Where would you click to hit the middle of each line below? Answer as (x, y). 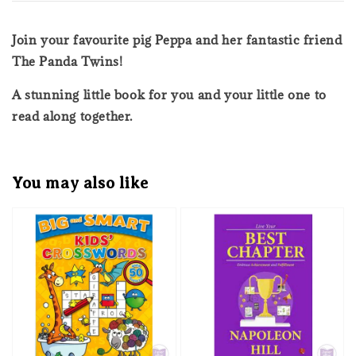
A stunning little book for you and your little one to (169, 94)
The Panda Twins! (68, 61)
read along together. (72, 116)
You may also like (80, 184)
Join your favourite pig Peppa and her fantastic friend (177, 39)
